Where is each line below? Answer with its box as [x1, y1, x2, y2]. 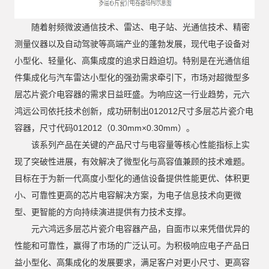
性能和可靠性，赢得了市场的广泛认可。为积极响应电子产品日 [14, 241, 250, 250]
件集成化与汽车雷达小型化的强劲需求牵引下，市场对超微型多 [14, 73, 250, 82]
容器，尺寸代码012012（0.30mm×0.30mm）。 [14, 123, 195, 133]
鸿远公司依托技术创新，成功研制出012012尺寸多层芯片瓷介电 [14, 106, 253, 116]
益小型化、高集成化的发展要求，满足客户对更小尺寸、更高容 [14, 258, 250, 267]
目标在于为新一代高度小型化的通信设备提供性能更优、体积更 [14, 174, 250, 183]
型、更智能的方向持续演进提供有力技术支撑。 [14, 207, 191, 217]
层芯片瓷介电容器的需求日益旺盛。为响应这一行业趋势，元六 [14, 89, 250, 99]
